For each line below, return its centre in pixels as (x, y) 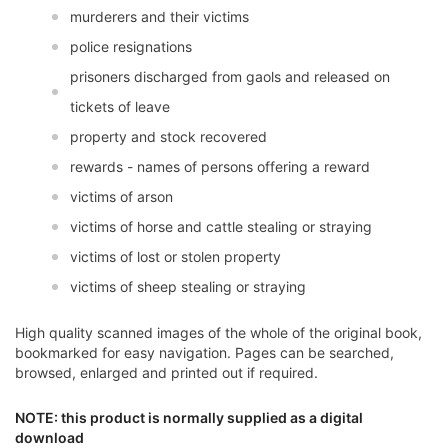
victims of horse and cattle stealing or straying (220, 227)
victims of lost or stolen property (175, 257)
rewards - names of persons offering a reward (219, 167)
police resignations (130, 47)
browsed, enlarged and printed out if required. (166, 373)
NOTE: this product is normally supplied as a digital (189, 418)
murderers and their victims (159, 17)
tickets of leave (119, 107)
